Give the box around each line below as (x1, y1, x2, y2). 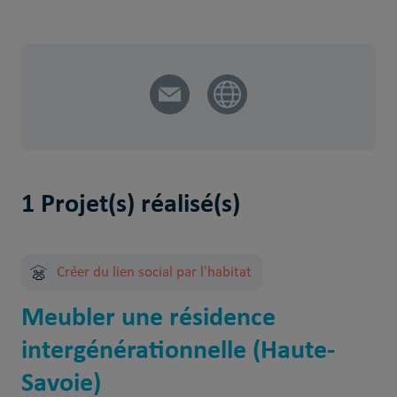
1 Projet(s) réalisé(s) (20, 184, 240, 221)
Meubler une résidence (20, 298, 276, 334)
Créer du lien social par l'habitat (56, 265, 252, 280)
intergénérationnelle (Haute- (20, 331, 335, 367)
